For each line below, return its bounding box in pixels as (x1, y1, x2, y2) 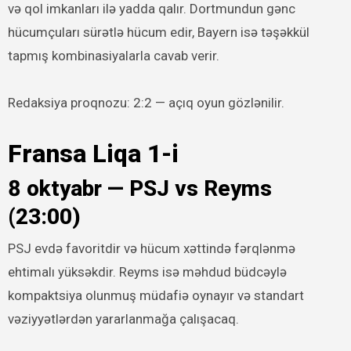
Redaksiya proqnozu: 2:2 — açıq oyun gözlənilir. (7, 95, 284, 111)
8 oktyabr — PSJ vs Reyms (7, 175, 272, 202)
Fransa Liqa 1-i (7, 139, 179, 169)
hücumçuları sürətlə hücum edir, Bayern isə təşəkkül (7, 24, 309, 41)
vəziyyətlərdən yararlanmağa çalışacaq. (7, 310, 239, 327)
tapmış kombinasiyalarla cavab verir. (7, 48, 219, 64)
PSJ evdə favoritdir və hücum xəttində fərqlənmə (7, 240, 295, 256)
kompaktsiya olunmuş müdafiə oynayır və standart (7, 287, 304, 303)
